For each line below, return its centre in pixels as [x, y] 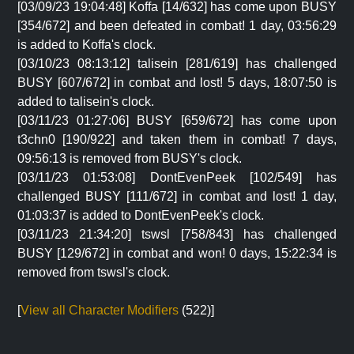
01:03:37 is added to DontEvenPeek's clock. [141, 215]
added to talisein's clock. [86, 102]
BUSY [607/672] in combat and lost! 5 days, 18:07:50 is [177, 83]
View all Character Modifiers [100, 310]
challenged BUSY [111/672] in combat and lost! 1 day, [177, 196]
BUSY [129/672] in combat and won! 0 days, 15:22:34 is [177, 253]
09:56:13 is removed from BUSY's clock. [130, 158]
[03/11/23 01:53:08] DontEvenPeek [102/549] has [177, 177]
